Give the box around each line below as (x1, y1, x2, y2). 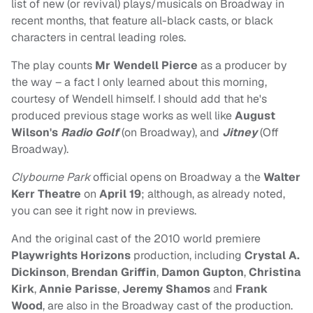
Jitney (222, 125, 257, 140)
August (235, 108, 275, 124)
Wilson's (11, 125, 61, 140)
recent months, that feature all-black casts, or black (11, 13, 273, 29)
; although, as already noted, (141, 187, 285, 202)
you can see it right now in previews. (11, 203, 196, 219)
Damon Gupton (159, 265, 244, 280)
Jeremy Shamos (122, 282, 210, 297)
